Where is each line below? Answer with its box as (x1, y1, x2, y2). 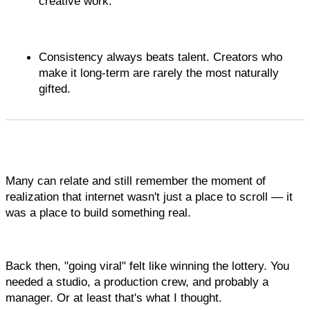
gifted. (39, 82, 74, 96)
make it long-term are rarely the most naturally (39, 66, 279, 80)
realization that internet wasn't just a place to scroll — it (6, 190, 293, 204)
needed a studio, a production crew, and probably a (6, 275, 268, 289)
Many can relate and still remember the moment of (6, 174, 266, 188)
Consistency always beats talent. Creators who (39, 50, 282, 64)
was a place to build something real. (6, 206, 191, 220)
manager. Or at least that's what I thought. (6, 291, 222, 305)
